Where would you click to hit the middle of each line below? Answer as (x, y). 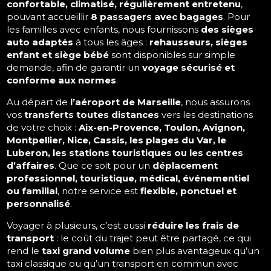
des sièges (227, 30)
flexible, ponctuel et (189, 191)
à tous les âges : (112, 42)
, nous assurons (216, 102)
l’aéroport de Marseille (126, 102)
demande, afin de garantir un (75, 68)
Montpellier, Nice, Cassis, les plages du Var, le (117, 140)
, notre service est (99, 191)
